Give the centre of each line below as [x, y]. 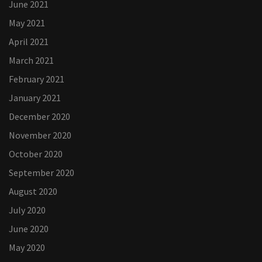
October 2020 [36, 154]
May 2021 [27, 23]
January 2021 [35, 98]
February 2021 [37, 79]
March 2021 [31, 61]
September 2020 [42, 173]
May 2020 [27, 248]
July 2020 [27, 210]
